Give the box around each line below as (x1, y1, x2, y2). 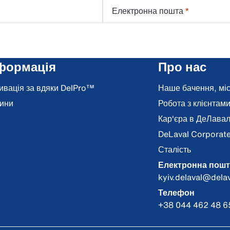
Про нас (158, 57, 207, 76)
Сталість (158, 143, 191, 156)
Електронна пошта (112, 5, 183, 17)
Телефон (158, 186, 195, 199)
